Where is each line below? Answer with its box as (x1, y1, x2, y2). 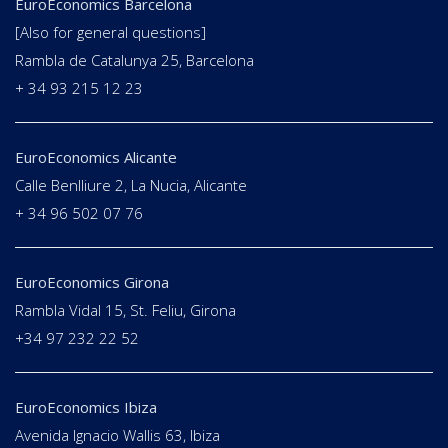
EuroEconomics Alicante (15, 147, 177, 168)
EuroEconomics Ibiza (15, 397, 157, 418)
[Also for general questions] (15, 22, 206, 43)
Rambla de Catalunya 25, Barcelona (15, 50, 254, 71)
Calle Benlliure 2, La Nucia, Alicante (15, 175, 247, 196)
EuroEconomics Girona (15, 272, 169, 293)
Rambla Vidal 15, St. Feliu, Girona (15, 300, 236, 321)
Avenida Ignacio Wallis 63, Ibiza (15, 425, 220, 446)
